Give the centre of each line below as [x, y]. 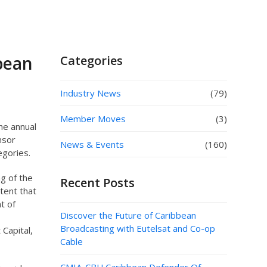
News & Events [92, 144]
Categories [91, 60]
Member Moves [93, 119]
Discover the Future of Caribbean [128, 215]
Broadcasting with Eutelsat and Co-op [137, 228]
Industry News [90, 93]
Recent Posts [97, 183]
